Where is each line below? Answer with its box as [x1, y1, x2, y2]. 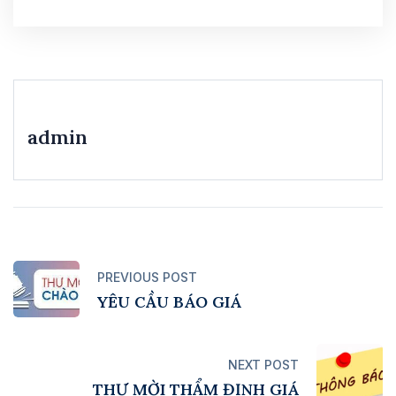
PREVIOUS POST [97, 269, 197, 285]
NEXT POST [228, 356, 299, 372]
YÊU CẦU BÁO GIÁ [97, 291, 241, 312]
